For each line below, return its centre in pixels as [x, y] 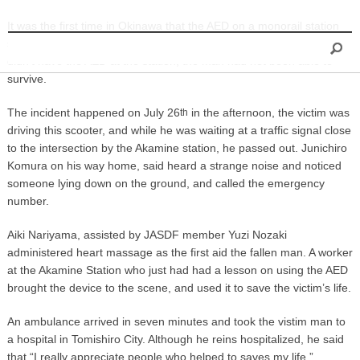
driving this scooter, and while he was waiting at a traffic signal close [179, 130]
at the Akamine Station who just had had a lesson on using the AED [177, 270]
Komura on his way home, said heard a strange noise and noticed [174, 165]
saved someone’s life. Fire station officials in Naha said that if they [174, 43]
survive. [27, 78]
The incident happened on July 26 [93, 112]
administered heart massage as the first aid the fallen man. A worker [180, 252]
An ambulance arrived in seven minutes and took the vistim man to [176, 321]
